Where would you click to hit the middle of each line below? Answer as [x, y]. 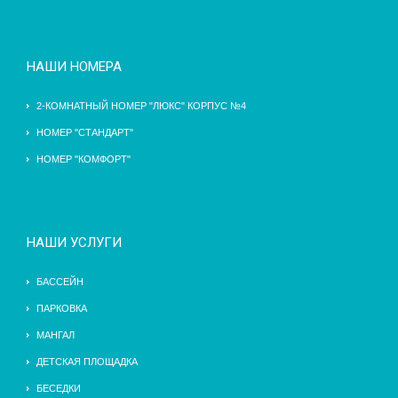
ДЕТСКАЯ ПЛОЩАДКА [87, 362]
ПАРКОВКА [62, 309]
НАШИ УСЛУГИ [74, 243]
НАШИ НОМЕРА [74, 67]
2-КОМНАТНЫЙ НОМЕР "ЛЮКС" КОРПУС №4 [141, 106]
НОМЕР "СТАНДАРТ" [85, 133]
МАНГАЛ [56, 335]
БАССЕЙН [60, 282]
